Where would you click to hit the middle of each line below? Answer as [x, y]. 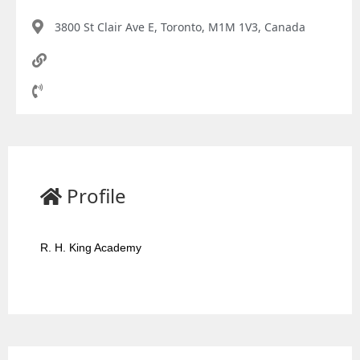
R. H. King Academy [91, 247]
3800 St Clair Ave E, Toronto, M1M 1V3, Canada [180, 27]
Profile [96, 195]
